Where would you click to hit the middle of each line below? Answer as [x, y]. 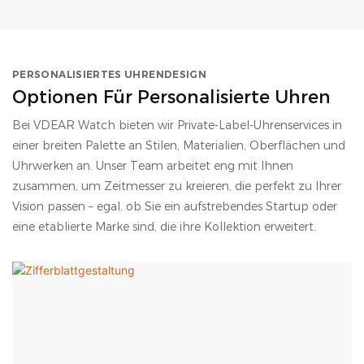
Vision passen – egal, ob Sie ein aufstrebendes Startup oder [175, 206]
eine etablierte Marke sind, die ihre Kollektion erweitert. [164, 226]
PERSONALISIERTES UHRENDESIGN [110, 74]
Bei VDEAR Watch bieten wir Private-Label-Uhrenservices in [177, 125]
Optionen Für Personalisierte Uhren [171, 97]
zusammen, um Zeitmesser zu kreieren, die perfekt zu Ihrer [177, 186]
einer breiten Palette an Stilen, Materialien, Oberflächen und [179, 145]
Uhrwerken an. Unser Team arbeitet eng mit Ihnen [153, 165]
